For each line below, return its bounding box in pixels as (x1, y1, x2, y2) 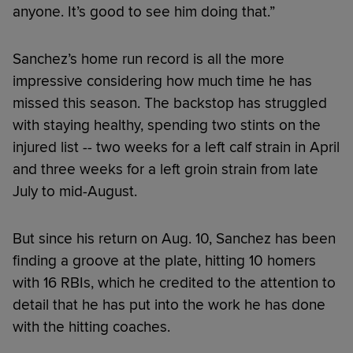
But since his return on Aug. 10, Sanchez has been (13, 229, 336, 248)
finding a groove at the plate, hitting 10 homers (13, 251, 316, 270)
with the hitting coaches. (13, 317, 170, 336)
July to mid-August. (13, 181, 137, 201)
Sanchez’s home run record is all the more (13, 49, 284, 69)
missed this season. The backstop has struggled (13, 93, 327, 113)
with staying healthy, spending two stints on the (13, 115, 321, 135)
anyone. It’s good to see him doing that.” (13, 2, 275, 21)
